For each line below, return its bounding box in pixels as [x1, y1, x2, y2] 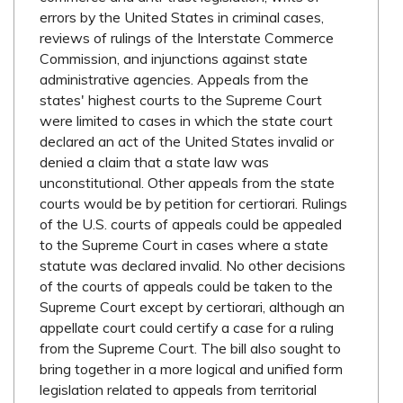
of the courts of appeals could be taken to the [40, 277, 334, 296]
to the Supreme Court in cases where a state [40, 236, 329, 255]
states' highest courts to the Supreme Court [40, 91, 323, 110]
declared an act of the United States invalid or [40, 132, 335, 151]
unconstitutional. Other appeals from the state [40, 174, 336, 193]
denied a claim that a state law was [40, 153, 270, 172]
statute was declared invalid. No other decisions [40, 256, 346, 275]
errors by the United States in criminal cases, [40, 8, 325, 27]
